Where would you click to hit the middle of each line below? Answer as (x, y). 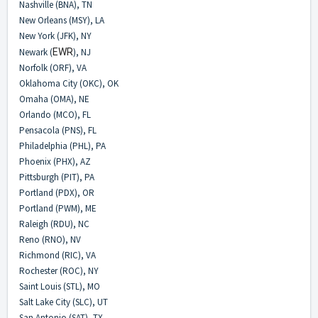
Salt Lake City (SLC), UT (64, 302)
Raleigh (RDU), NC (54, 224)
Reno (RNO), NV (50, 240)
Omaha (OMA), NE (54, 99)
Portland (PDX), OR (57, 193)
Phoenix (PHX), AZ (55, 162)
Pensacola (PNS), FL (58, 131)
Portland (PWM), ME (58, 209)
